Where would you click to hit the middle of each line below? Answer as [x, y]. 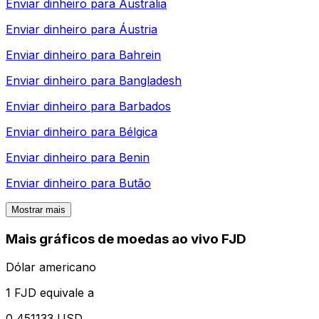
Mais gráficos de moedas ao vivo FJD [126, 239]
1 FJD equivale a [50, 293]
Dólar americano [51, 267]
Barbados [145, 106]
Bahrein [140, 54]
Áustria [138, 29]
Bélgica [138, 131]
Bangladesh [150, 80]
